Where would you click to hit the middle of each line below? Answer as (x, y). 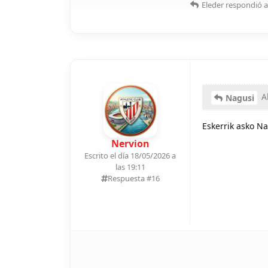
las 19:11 (130, 167)
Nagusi (240, 98)
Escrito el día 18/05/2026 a (130, 155)
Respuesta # (129, 178)
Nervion (130, 143)
